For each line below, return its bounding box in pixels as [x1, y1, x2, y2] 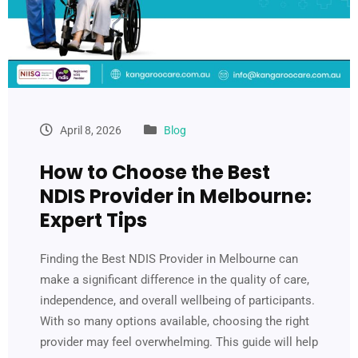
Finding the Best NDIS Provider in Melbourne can [40, 252, 298, 267]
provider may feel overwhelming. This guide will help [40, 335, 318, 350]
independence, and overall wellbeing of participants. [40, 293, 315, 308]
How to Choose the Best [40, 159, 270, 186]
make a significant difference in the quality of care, [40, 272, 309, 288]
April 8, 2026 [58, 124, 121, 137]
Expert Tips [40, 207, 147, 234]
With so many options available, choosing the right [40, 314, 309, 329]
